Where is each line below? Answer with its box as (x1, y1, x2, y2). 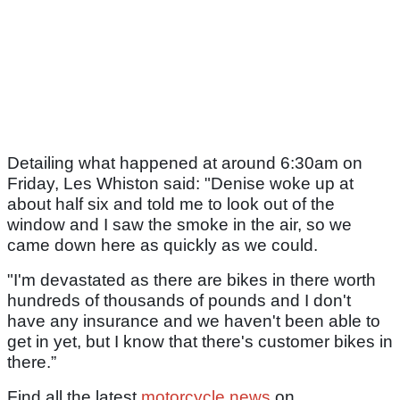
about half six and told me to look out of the (7, 195, 335, 214)
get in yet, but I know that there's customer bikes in (7, 332, 393, 352)
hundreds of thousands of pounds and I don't (7, 291, 351, 311)
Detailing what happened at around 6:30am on (7, 154, 362, 173)
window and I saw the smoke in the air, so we (7, 215, 352, 235)
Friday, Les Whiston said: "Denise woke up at (7, 174, 354, 194)
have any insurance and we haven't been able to (7, 312, 380, 331)
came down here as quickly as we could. (7, 236, 318, 255)
